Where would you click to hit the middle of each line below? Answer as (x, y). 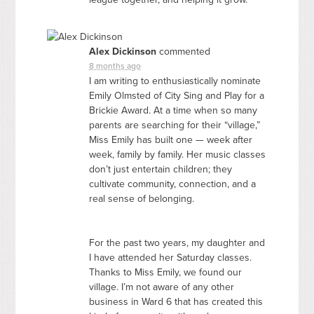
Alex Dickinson (123, 51)
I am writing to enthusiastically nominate (175, 81)
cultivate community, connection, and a (173, 184)
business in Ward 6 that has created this (176, 301)
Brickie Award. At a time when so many (173, 110)
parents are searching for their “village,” (175, 125)
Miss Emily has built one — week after (171, 139)
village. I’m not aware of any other (162, 287)
